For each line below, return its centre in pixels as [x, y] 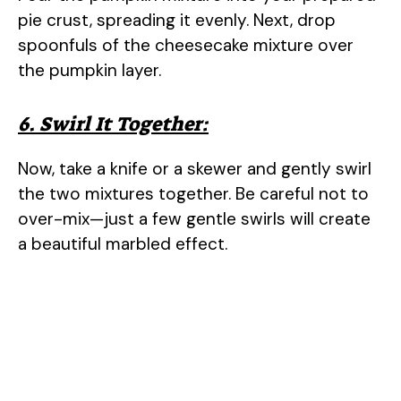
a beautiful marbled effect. [123, 243]
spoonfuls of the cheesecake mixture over [186, 46]
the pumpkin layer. [90, 71]
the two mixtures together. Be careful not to [193, 193]
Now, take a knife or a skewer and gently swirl [195, 168]
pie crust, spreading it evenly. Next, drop [177, 21]
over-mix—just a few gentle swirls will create [194, 218]
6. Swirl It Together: [113, 124]
